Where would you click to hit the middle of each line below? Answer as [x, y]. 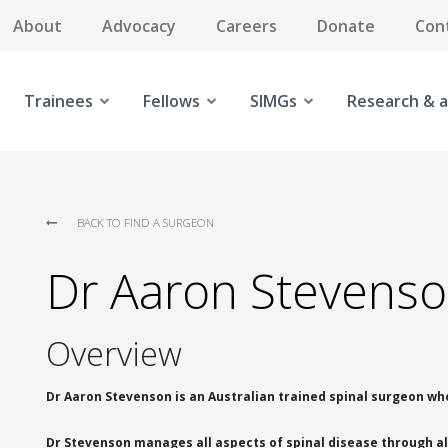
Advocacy [139, 25]
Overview [113, 353]
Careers [246, 25]
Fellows [171, 101]
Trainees [58, 101]
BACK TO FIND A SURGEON [145, 222]
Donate [346, 25]
